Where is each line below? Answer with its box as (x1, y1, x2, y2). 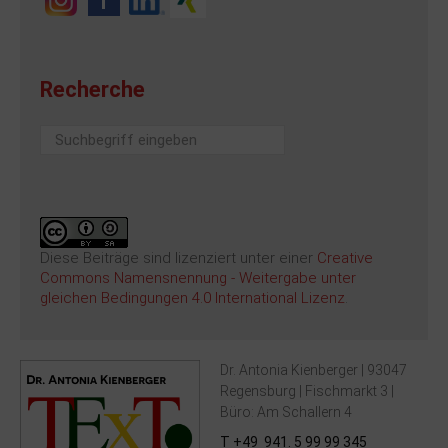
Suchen (40, 126, 89, 144)
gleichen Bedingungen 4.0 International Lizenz (40, 289, 345, 307)
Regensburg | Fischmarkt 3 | (220, 383, 394, 399)
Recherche (40, 77, 145, 102)
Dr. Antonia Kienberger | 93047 (220, 362, 407, 378)
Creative (317, 249, 373, 267)
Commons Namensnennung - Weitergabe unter (40, 269, 356, 287)
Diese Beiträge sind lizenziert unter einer (40, 249, 317, 267)
